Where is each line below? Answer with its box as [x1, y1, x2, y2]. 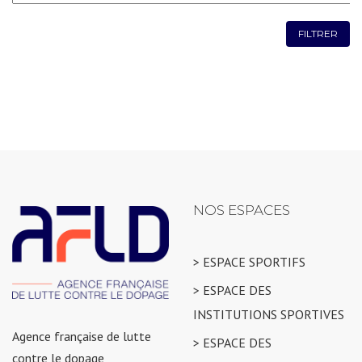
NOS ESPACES [193, 202, 290, 218]
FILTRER [298, 27, 338, 40]
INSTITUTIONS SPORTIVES [193, 306, 344, 322]
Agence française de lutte [12, 327, 151, 344]
